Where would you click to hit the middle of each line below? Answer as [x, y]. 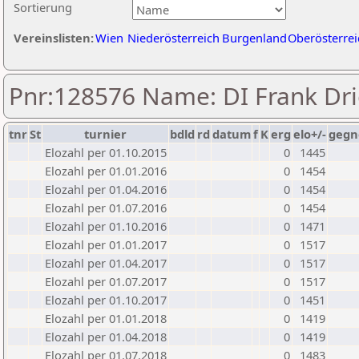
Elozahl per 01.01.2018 [106, 318]
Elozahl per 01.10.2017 [106, 300]
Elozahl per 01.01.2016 [106, 171]
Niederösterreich [173, 38]
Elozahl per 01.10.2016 [106, 226]
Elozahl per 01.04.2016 [106, 189]
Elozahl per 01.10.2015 [106, 152]
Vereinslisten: [54, 38]
